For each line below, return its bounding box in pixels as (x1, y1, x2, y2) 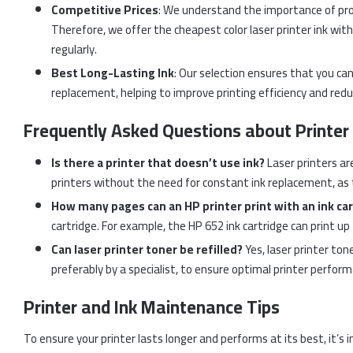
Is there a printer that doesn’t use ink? (51, 150, 265, 174)
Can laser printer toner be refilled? (51, 237, 243, 261)
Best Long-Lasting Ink (51, 61, 174, 85)
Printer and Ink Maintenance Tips (24, 289, 280, 324)
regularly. (51, 38, 97, 61)
